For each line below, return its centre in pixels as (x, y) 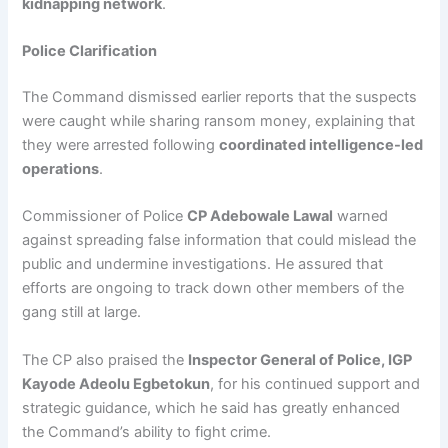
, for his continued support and (315, 383)
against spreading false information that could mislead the (219, 240)
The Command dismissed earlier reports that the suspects (220, 96)
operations (61, 168)
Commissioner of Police (105, 216)
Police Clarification (90, 50)
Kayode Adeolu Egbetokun (116, 383)
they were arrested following (121, 144)
